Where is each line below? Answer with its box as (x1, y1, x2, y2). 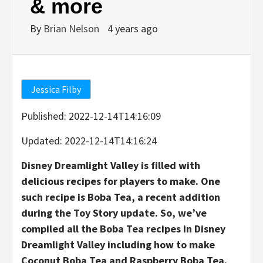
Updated (21, 133, 60, 147)
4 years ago (107, 21, 158, 35)
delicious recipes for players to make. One (21, 174, 220, 188)
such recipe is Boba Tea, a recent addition (21, 190, 220, 204)
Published (21, 109, 64, 123)
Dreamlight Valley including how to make (21, 237, 215, 251)
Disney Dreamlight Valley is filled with (21, 158, 200, 172)
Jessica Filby (31, 83, 81, 95)
